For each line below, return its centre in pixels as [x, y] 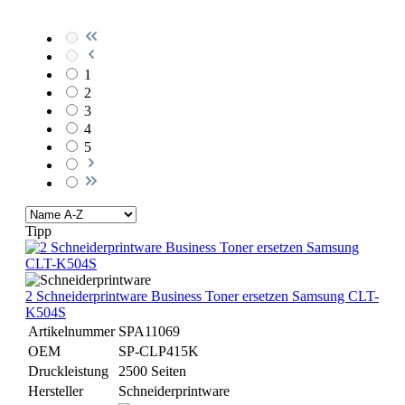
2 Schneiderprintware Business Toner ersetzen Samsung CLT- [202, 296]
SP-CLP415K [159, 351]
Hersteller [56, 391]
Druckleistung [68, 371]
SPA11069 [149, 331]
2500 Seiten [152, 371]
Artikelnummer [71, 331]
